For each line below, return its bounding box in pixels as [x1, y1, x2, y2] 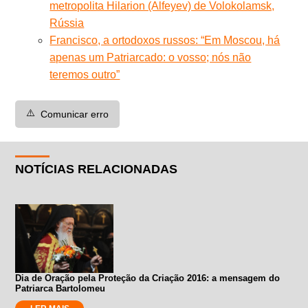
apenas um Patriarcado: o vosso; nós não [49, 51, 252, 63]
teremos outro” [49, 68, 120, 80]
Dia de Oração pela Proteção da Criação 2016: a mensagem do [15, 272, 280, 283]
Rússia [49, 16, 85, 29]
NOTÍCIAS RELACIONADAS [15, 162, 178, 176]
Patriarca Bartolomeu [15, 283, 106, 294]
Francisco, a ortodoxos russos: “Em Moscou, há [49, 34, 280, 46]
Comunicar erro [41, 108, 109, 120]
